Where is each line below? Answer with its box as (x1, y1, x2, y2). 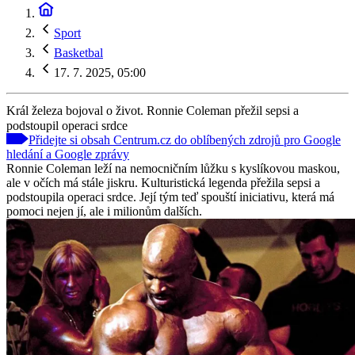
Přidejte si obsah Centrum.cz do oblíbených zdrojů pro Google (29, 132, 341, 147)
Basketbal (54, 46, 103, 59)
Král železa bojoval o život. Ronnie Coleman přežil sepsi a (6, 103, 299, 117)
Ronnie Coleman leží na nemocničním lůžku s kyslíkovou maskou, (6, 161, 340, 175)
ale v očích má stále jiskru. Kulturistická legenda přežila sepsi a (6, 175, 320, 189)
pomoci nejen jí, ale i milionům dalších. (6, 204, 202, 218)
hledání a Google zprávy (6, 147, 129, 161)
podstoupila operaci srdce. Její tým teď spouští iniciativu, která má (6, 189, 334, 204)
